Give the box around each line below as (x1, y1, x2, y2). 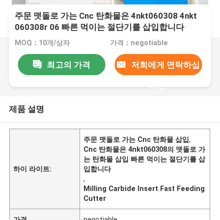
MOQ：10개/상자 (15, 39, 70, 47)
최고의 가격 (46, 59, 90, 70)
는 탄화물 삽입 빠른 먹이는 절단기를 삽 (83, 155, 206, 163)
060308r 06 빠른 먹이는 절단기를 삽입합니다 (15, 22, 185, 32)
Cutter (83, 194, 107, 202)
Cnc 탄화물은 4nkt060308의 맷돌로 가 (83, 145, 206, 153)
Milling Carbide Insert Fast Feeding (83, 184, 205, 192)
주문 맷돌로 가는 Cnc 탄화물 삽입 (83, 135, 190, 143)
